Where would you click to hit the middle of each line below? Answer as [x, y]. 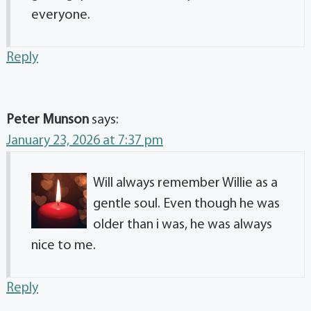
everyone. [61, 16]
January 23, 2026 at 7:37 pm [85, 141]
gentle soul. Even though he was [186, 204]
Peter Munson [48, 120]
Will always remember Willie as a [185, 184]
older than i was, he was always [183, 225]
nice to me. [64, 246]
